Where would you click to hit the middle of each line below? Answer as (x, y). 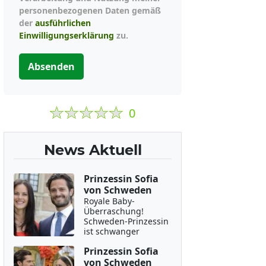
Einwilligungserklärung (66, 35)
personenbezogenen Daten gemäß (90, 10)
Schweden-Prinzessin (126, 221)
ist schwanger (111, 231)
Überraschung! (113, 211)
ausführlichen (63, 23)
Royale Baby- (109, 201)
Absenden (51, 66)
